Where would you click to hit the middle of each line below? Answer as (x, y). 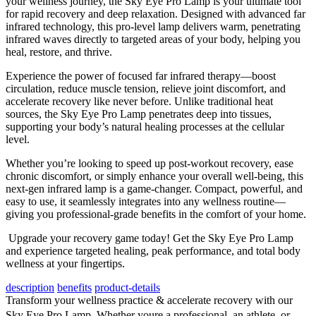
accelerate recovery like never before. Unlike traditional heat (139, 101)
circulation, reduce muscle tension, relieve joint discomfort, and (146, 88)
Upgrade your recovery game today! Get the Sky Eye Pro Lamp (150, 238)
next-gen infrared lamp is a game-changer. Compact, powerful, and (154, 188)
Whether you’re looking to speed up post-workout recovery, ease (150, 163)
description (30, 287)
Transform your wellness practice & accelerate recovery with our (149, 300)
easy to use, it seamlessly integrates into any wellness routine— (146, 201)
